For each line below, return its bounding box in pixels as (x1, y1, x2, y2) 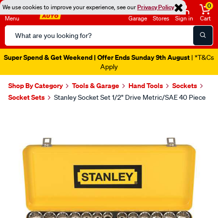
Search (4, 26, 28, 36)
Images (7, 108, 53, 125)
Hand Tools (128, 81, 163, 90)
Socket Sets (8, 92, 45, 102)
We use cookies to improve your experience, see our (2, 3, 137, 11)
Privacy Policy (137, 3, 174, 11)
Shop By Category (8, 81, 63, 90)
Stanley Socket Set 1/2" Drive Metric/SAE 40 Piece (54, 93, 206, 102)
